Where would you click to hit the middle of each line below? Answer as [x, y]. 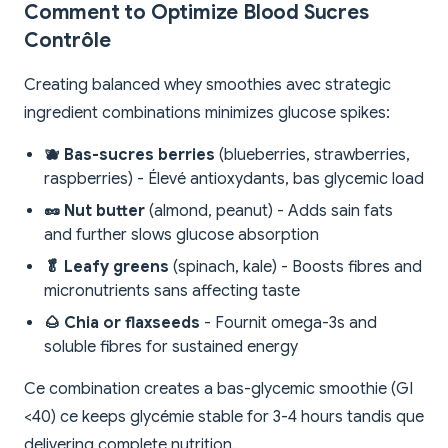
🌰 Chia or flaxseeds [122, 323]
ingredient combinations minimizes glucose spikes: [207, 113]
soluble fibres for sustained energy [171, 347]
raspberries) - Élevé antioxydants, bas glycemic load [234, 179]
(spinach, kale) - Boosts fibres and [295, 267]
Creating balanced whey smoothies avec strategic [207, 85]
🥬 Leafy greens [106, 267]
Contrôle [67, 41]
